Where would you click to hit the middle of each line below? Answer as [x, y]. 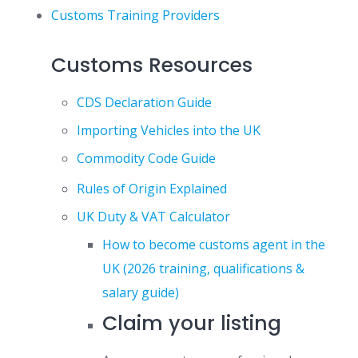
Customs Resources [152, 65]
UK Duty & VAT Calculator [153, 217]
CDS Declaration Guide [144, 102]
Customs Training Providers [135, 15]
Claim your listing [192, 323]
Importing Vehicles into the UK [169, 130]
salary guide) [141, 292]
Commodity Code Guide [146, 158]
